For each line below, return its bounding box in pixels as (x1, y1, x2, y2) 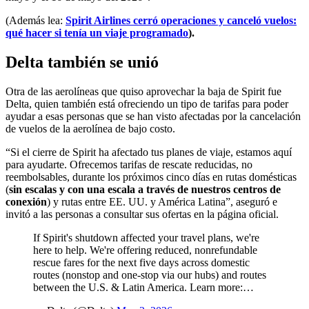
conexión (6, 196, 47, 208)
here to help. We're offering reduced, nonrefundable (33, 244, 257, 257)
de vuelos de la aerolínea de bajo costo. (6, 123, 175, 135)
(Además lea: (6, 14, 66, 27)
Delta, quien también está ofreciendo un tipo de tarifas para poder (6, 98, 288, 110)
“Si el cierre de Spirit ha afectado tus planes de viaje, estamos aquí (6, 146, 292, 159)
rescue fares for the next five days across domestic (33, 257, 250, 269)
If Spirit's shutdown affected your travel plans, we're (33, 232, 259, 244)
